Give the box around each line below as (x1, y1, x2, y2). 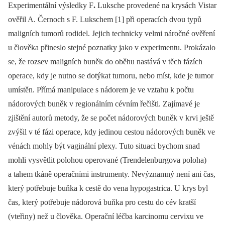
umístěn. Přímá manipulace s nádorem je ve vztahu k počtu (8, 85, 194, 94)
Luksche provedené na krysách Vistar (97, 1, 216, 10)
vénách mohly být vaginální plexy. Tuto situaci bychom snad (8, 142, 200, 151)
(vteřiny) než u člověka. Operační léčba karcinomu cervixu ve (8, 212, 203, 221)
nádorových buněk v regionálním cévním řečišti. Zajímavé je (8, 99, 200, 108)
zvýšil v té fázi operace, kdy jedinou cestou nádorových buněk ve (8, 128, 215, 137)
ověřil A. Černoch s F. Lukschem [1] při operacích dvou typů (8, 15, 201, 24)
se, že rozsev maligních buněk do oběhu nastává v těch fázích (8, 57, 202, 66)
